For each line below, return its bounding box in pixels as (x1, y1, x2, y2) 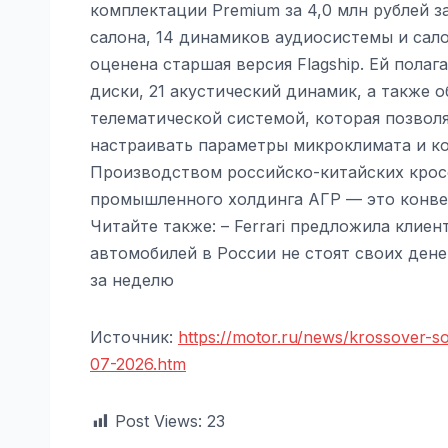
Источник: (90, 326, 178, 347)
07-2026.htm (90, 353, 186, 374)
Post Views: (115, 410, 202, 431)
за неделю (90, 269, 174, 290)
